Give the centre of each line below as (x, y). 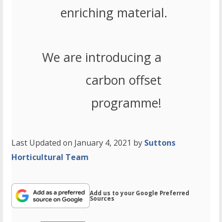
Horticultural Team (50, 157)
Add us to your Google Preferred (139, 193)
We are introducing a (102, 57)
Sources (102, 199)
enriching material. (114, 13)
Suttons (160, 143)
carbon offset (124, 80)
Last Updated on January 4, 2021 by (78, 143)
